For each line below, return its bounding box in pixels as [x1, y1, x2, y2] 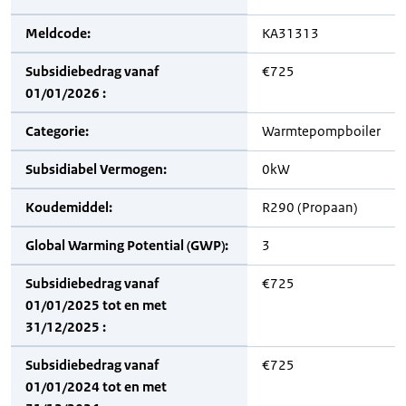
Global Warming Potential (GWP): [25, 237, 228, 254]
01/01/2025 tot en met [25, 296, 167, 314]
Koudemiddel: [25, 198, 112, 216]
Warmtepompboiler [262, 122, 381, 140]
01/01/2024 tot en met [25, 378, 167, 395]
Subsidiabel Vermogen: [25, 160, 167, 178]
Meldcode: [25, 24, 91, 42]
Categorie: [25, 122, 89, 140]
